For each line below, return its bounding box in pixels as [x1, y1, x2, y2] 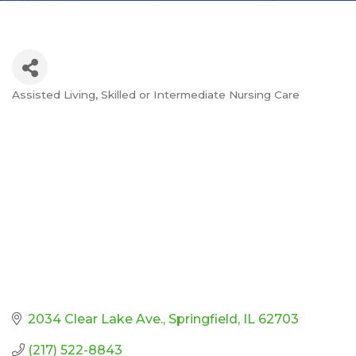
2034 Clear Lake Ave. [28, 311, 163, 327]
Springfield [168, 311, 238, 327]
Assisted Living [12, 88, 95, 102]
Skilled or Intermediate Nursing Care [101, 88, 300, 102]
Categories [11, 96, 120, 120]
